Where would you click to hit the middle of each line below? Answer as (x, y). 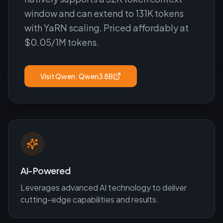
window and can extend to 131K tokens (104, 13)
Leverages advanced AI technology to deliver (104, 187)
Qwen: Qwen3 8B (84, 76)
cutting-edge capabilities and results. (90, 199)
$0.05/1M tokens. (62, 42)
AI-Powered (46, 170)
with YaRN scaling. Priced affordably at (107, 28)
